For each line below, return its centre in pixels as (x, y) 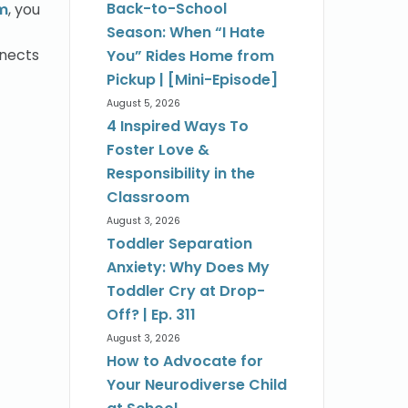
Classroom (148, 198)
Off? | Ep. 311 (151, 315)
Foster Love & (158, 150)
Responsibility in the (181, 174)
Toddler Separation (179, 244)
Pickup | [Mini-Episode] (192, 80)
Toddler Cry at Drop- (186, 291)
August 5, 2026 (143, 104)
